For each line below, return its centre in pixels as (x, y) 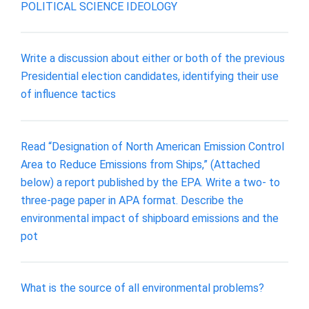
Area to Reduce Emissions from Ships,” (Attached (140, 164)
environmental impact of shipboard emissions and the (150, 218)
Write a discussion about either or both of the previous (153, 59)
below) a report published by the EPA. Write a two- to (150, 182)
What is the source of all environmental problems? (142, 288)
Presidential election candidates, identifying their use (150, 77)
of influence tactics (68, 94)
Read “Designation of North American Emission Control (152, 146)
